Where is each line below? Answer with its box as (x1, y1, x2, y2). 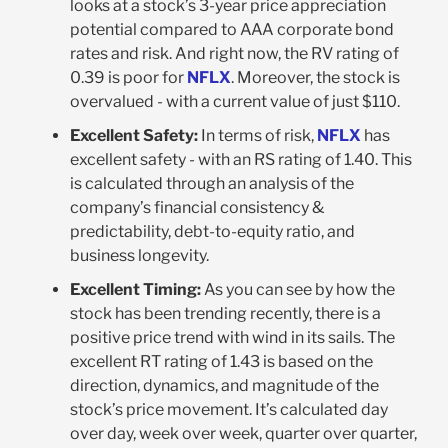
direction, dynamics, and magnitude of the (69, 376, 379, 396)
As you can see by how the (200, 280, 395, 300)
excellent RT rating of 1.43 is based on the (69, 352, 373, 372)
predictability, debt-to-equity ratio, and (69, 222, 355, 242)
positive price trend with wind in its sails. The (69, 328, 395, 348)
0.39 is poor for (69, 68, 187, 88)
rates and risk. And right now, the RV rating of (69, 44, 399, 64)
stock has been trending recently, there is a (69, 304, 381, 324)
